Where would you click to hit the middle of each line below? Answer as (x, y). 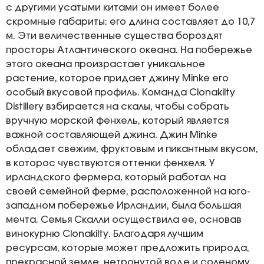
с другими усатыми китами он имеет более (113, 8)
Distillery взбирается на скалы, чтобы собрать (118, 107)
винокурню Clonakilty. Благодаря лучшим (105, 234)
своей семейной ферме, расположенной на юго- (128, 192)
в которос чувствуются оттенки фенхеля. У (110, 163)
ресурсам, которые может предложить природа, (128, 248)
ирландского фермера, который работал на (116, 177)
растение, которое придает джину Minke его (117, 78)
